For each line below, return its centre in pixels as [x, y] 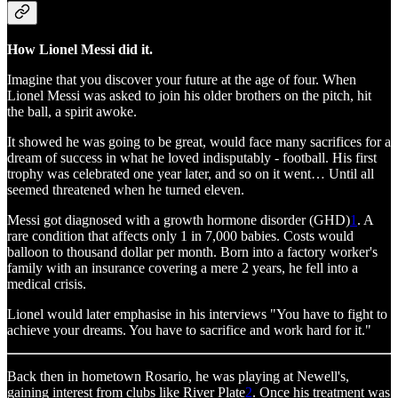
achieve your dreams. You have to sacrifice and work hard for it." [189, 330]
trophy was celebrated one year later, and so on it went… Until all [191, 173]
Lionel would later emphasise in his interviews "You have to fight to [197, 314]
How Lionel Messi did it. [80, 49]
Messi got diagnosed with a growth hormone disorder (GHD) [179, 219]
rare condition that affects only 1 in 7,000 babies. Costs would [180, 235]
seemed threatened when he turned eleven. [126, 189]
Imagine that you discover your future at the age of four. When [182, 79]
